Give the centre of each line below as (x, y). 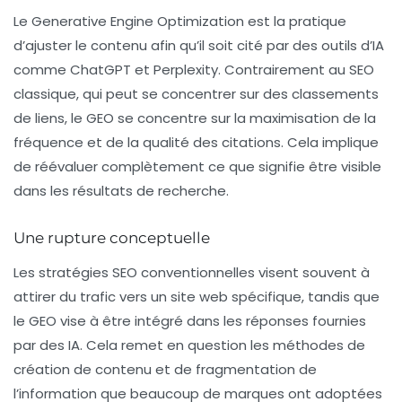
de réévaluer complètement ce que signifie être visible (197, 167)
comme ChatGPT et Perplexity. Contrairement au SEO (194, 70)
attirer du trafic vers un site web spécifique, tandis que (197, 297)
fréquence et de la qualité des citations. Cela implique (196, 143)
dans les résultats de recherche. (121, 191)
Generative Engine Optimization (138, 22)
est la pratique (295, 22)
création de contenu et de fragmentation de (165, 370)
